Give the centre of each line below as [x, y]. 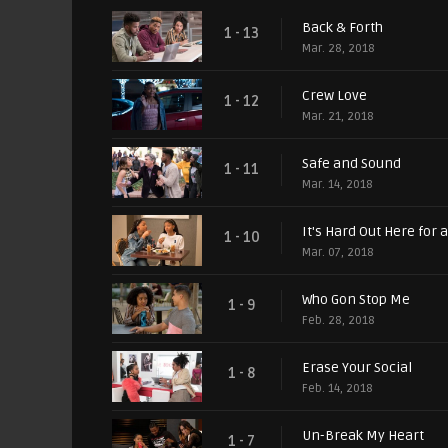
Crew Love [334, 96]
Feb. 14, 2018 [337, 389]
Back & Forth [342, 28]
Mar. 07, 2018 [338, 253]
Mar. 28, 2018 [338, 49]
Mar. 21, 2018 [338, 117]
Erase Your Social [357, 368]
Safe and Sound [351, 164]
